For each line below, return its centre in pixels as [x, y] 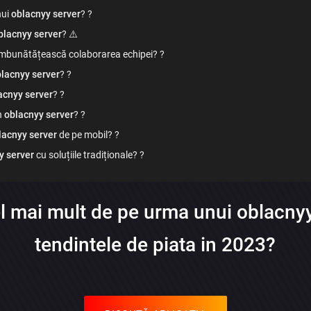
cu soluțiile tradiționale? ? [89, 155]
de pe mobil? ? [88, 135]
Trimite [155, 27]
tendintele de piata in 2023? [155, 245]
